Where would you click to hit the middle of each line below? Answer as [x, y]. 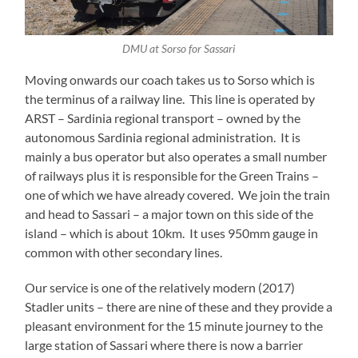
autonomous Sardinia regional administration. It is [163, 137]
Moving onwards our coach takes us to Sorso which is [170, 80]
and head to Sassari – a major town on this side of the [169, 214]
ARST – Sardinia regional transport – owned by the [163, 118]
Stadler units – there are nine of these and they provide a [179, 307]
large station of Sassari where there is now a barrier [164, 345]
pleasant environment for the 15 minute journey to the [174, 326]
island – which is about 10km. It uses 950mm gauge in [172, 233]
